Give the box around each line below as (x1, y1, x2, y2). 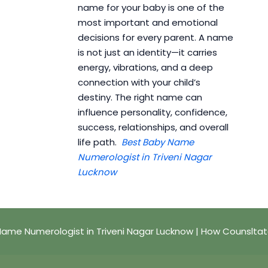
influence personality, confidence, (77, 106, 227, 119)
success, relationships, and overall (77, 121, 229, 134)
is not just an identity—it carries (77, 46, 217, 59)
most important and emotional (77, 16, 218, 29)
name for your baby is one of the (77, 1, 224, 14)
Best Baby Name (121, 136, 194, 149)
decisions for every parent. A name (77, 31, 233, 44)
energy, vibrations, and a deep (77, 61, 213, 74)
